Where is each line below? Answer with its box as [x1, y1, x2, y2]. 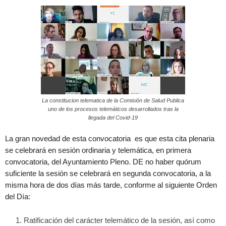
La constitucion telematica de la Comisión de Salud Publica [42, 97, 184, 103]
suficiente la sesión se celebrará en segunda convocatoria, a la [5, 169, 211, 178]
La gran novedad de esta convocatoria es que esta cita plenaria [5, 134, 214, 143]
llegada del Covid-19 [88, 115, 138, 121]
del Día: [5, 192, 30, 201]
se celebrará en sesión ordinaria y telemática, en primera [5, 146, 191, 154]
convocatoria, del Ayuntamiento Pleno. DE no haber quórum [5, 157, 201, 166]
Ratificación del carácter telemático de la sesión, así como [24, 216, 215, 224]
